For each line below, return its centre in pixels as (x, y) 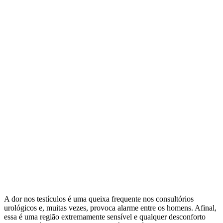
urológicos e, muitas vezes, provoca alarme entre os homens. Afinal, (110, 208)
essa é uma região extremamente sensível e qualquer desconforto (105, 217)
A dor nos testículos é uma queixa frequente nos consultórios (99, 199)
